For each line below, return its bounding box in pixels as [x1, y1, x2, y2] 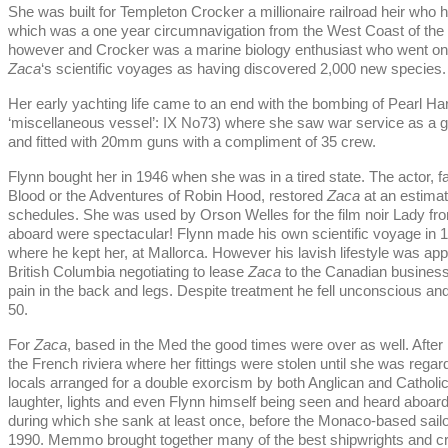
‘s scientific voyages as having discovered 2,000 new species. [41, 61, 446, 78]
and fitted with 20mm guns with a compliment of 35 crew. [8, 134, 376, 151]
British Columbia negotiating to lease [8, 264, 248, 281]
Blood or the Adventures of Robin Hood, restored [8, 188, 327, 205]
